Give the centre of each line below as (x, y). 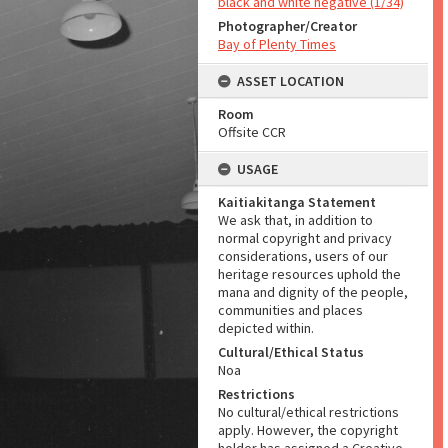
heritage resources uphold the (309, 274)
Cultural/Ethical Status (291, 352)
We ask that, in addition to (295, 220)
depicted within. (266, 328)
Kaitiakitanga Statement (297, 202)
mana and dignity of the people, (313, 292)
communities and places (290, 310)
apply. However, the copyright (308, 430)
